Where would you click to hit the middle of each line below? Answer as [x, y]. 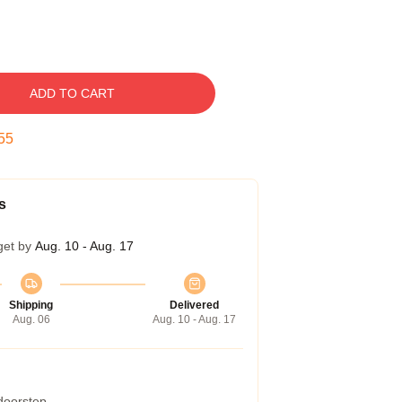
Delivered [194, 305]
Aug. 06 [31, 319]
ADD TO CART [72, 93]
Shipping [31, 305]
